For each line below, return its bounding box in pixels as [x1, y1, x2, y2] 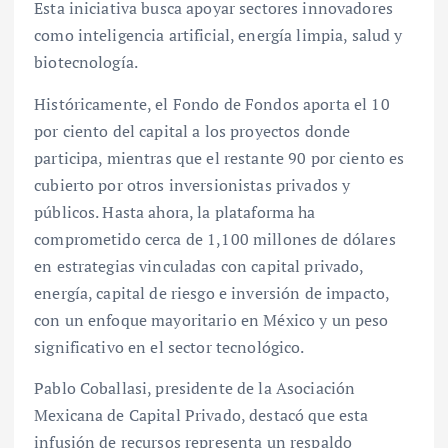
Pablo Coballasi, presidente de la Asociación [34, 376, 356, 399]
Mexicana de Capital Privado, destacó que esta [34, 403, 369, 426]
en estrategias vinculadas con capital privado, [34, 254, 364, 277]
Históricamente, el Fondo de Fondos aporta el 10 [34, 92, 390, 115]
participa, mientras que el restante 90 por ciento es [34, 146, 405, 169]
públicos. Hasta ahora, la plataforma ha [34, 200, 316, 223]
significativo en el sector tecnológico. [34, 335, 305, 358]
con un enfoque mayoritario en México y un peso [34, 308, 389, 331]
